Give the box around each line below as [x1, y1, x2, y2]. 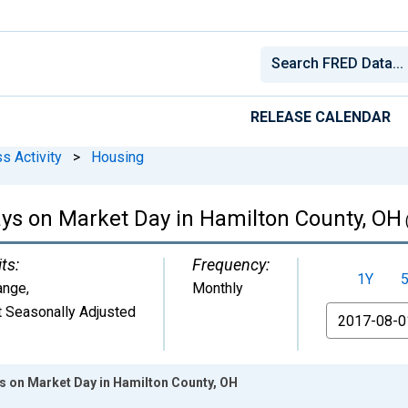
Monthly [192, 279, 243, 297]
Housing [91, 148, 144, 166]
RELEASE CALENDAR [250, 107, 391, 126]
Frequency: [192, 254, 270, 274]
